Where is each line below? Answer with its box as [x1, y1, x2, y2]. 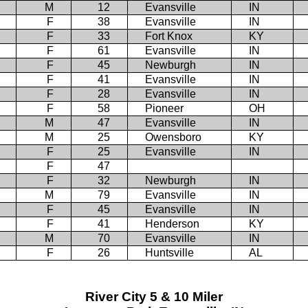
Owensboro [145, 131, 201, 143]
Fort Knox [145, 30, 192, 42]
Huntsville [145, 246, 194, 258]
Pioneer [145, 102, 184, 114]
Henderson [145, 217, 199, 230]
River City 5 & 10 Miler [85, 289, 223, 305]
